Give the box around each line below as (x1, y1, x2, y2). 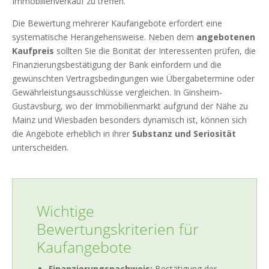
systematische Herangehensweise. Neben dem (12, 31, 196, 43)
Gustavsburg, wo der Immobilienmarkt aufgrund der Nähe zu (12, 100, 248, 112)
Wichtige (37, 200, 94, 221)
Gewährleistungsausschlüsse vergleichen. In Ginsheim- (12, 86, 222, 98)
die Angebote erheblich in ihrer (12, 128, 132, 140)
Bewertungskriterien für (37, 218, 199, 239)
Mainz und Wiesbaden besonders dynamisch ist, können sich (12, 114, 247, 126)
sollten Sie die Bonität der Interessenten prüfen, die (54, 45, 256, 57)
